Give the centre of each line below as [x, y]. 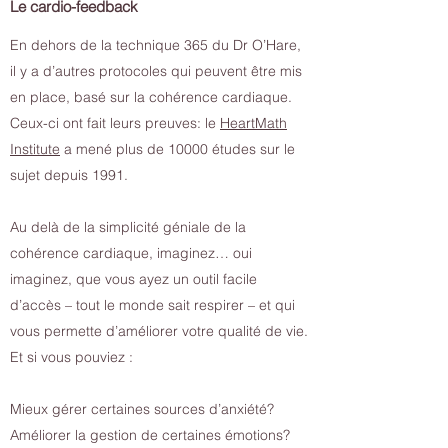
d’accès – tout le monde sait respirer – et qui [152, 305]
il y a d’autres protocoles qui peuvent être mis [156, 71]
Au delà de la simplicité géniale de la [128, 227]
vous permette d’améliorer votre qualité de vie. [159, 331]
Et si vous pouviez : [71, 357]
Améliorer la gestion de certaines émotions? [150, 435]
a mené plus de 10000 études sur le [177, 149]
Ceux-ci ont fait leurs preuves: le [115, 123]
